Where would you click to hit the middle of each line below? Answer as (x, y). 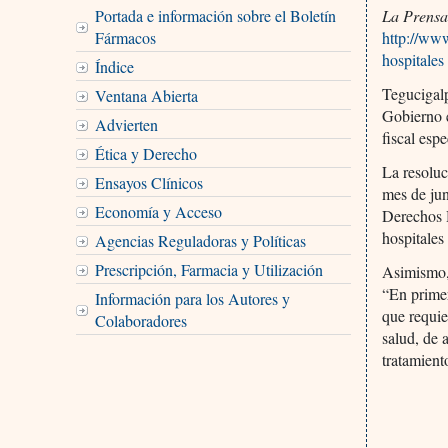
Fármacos (125, 37)
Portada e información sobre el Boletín (215, 15)
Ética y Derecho (145, 153)
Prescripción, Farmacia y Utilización (208, 269)
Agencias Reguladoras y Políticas (200, 240)
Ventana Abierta (146, 95)
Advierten (126, 124)
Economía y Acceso (158, 211)
